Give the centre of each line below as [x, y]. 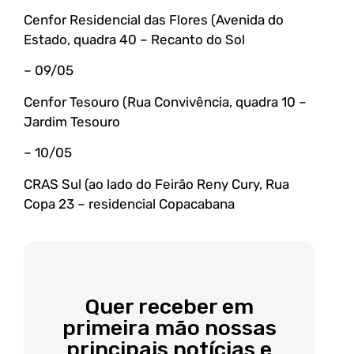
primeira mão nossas [169, 328]
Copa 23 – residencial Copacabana [129, 203]
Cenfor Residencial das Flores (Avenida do [154, 20]
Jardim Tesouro [72, 121]
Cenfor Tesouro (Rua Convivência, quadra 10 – [165, 102]
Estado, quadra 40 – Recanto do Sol [134, 40]
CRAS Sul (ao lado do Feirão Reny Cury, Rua [156, 184]
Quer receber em [169, 307]
